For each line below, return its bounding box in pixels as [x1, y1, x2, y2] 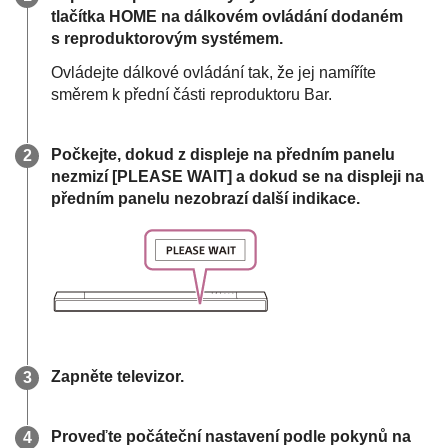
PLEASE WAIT [117, 168, 227, 185]
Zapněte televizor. [51, 368, 184, 385]
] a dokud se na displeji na [227, 168, 424, 185]
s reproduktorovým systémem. [51, 30, 283, 47]
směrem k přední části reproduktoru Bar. [51, 86, 332, 103]
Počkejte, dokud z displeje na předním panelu [51, 146, 395, 163]
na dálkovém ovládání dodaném [157, 8, 403, 25]
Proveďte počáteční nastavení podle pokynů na [51, 428, 411, 445]
